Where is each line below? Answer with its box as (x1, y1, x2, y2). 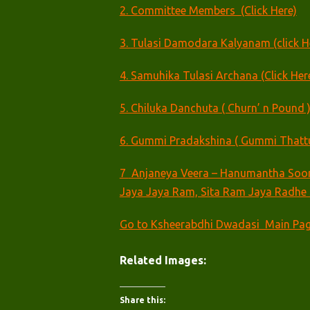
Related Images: (119, 254, 206, 266)
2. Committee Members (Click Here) (119, 4, 297, 17)
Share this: (119, 295, 165, 304)
